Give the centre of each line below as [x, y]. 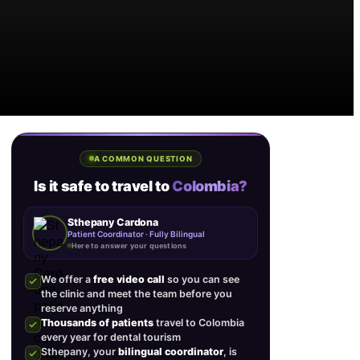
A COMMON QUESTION [143, 158]
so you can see [202, 279]
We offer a [67, 279]
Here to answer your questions [129, 245]
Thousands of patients [97, 322]
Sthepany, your [80, 351]
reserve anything [82, 308]
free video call [129, 279]
